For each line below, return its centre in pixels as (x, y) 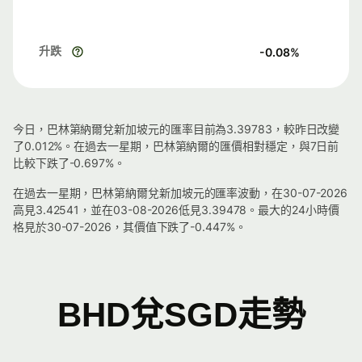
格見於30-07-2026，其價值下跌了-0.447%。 (130, 227)
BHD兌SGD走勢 (181, 315)
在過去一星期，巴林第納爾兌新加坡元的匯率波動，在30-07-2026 (181, 193)
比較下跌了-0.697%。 (69, 163)
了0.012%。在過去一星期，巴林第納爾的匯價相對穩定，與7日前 (176, 146)
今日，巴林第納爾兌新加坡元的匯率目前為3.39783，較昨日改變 (177, 129)
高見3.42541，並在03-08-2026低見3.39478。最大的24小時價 (176, 210)
